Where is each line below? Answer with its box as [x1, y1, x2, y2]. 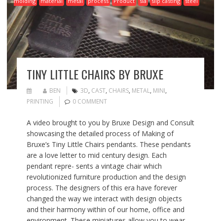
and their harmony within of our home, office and [26, 204, 184, 214]
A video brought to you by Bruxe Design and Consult [26, 117, 194, 127]
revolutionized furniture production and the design [26, 172, 186, 182]
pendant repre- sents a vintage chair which [26, 161, 162, 171]
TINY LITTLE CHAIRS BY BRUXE [26, 65, 163, 83]
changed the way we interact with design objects [26, 193, 182, 203]
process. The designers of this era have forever [26, 183, 177, 192]
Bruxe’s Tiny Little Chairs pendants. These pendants [26, 139, 191, 149]
